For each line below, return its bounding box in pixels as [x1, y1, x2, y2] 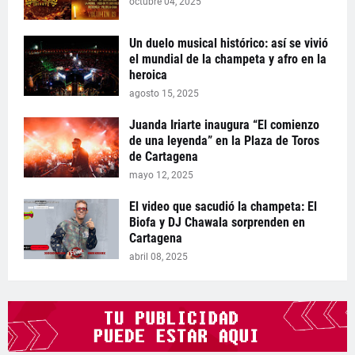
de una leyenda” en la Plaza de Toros [129, 132, 319, 148]
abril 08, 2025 [129, 250, 188, 262]
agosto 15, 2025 [129, 87, 199, 99]
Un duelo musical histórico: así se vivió [129, 35, 328, 51]
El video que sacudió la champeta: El [129, 198, 317, 214]
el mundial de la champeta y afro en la [129, 51, 326, 67]
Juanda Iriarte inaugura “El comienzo [129, 116, 319, 132]
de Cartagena [129, 148, 198, 164]
